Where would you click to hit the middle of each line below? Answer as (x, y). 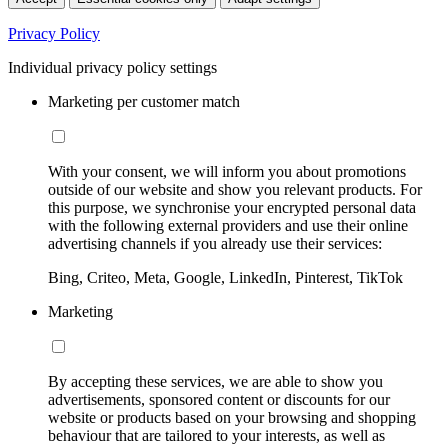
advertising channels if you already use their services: (215, 244)
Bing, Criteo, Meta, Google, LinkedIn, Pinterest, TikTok (225, 278)
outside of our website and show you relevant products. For (235, 190)
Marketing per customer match (144, 102)
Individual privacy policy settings (112, 68)
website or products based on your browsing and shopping (232, 418)
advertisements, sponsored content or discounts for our (219, 400)
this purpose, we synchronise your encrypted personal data (232, 208)
